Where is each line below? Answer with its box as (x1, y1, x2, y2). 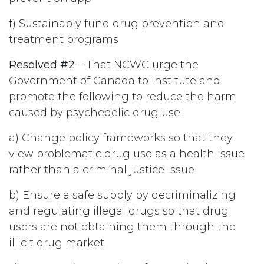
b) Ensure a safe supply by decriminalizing (9, 188, 236, 202)
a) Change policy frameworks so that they (9, 131, 233, 144)
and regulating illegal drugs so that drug (9, 204, 229, 217)
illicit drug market (9, 236, 104, 249)
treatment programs (9, 32, 118, 46)
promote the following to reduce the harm (9, 90, 236, 103)
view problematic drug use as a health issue (9, 147, 245, 160)
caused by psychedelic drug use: (9, 105, 182, 119)
